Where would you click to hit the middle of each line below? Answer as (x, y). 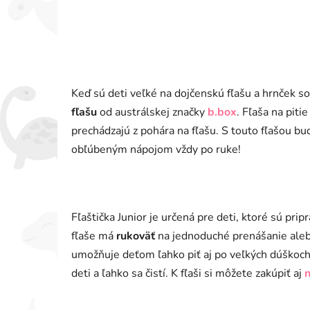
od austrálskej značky (152, 112)
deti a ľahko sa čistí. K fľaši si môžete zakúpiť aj (186, 273)
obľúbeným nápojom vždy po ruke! (156, 149)
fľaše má (94, 236)
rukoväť (136, 236)
